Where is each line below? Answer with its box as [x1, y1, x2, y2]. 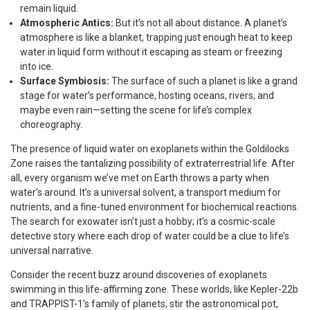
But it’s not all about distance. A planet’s [113, 17, 287, 29]
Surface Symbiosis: [20, 75, 109, 87]
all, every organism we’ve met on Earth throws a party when [10, 172, 269, 184]
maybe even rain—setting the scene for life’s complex [20, 104, 252, 116]
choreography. [20, 119, 82, 131]
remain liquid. [20, 3, 78, 15]
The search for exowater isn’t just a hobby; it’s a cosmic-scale [10, 216, 275, 228]
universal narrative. [10, 245, 93, 257]
